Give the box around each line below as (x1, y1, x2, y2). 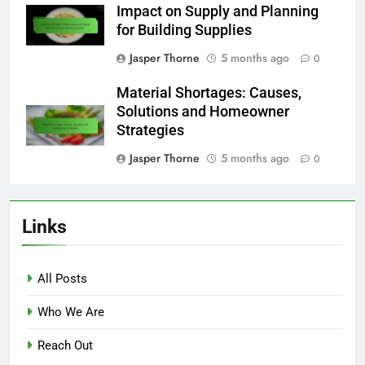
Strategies (117, 121, 184, 139)
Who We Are (37, 304, 104, 319)
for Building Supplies (117, 21, 252, 38)
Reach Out (37, 337, 93, 353)
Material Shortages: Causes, (117, 84, 301, 101)
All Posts (37, 270, 87, 286)
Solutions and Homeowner (117, 103, 289, 120)
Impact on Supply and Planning (117, 2, 319, 20)
